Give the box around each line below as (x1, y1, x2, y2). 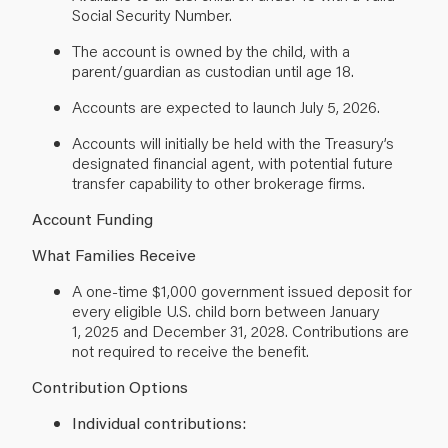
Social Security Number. (72, 3, 236, 25)
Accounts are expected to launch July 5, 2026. (72, 95, 384, 117)
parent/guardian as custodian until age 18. (72, 59, 354, 81)
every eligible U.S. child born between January (72, 299, 379, 321)
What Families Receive (32, 243, 196, 265)
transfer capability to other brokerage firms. (72, 171, 369, 193)
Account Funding (32, 207, 153, 229)
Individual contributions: (72, 411, 246, 433)
